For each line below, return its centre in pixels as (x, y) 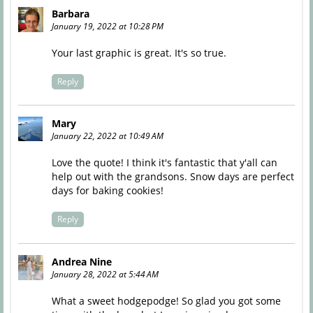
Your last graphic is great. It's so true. (139, 52)
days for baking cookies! (107, 191)
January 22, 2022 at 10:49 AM (107, 136)
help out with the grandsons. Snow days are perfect (173, 177)
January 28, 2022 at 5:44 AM (105, 274)
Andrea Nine (81, 261)
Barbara (70, 13)
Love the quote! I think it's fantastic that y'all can (164, 163)
